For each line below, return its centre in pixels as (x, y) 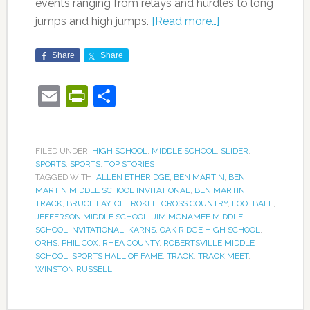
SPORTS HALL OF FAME (117, 256)
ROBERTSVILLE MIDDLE (209, 243)
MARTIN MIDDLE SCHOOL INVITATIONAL (112, 191)
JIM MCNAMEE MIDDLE (197, 217)
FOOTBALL (252, 204)
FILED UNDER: (63, 151)
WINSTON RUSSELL (73, 270)
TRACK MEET (223, 256)
